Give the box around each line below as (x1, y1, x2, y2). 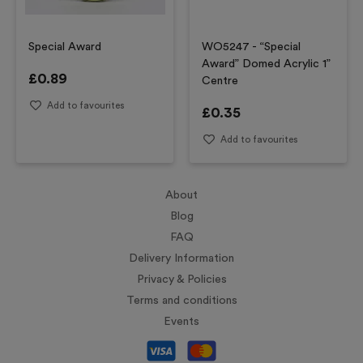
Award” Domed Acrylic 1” (202, 58, 331, 70)
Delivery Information (129, 253, 234, 264)
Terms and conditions (126, 295, 237, 306)
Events (164, 316, 199, 327)
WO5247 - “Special (202, 41, 301, 53)
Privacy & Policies (136, 274, 227, 285)
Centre (202, 75, 238, 87)
